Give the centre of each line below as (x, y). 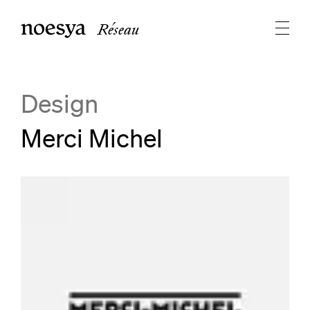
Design (60, 103)
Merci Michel (92, 138)
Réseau (118, 29)
